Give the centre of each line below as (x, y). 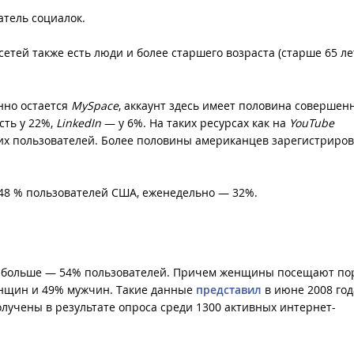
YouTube (312, 122)
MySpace (95, 105)
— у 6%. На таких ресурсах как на (195, 122)
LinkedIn (79, 122)
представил (229, 290)
